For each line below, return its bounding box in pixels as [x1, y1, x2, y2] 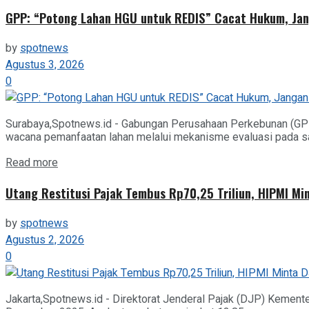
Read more [6, 154, 58, 171]
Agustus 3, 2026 [6, 56, 84, 73]
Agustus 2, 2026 [6, 232, 84, 249]
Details [57, 153, 91, 170]
